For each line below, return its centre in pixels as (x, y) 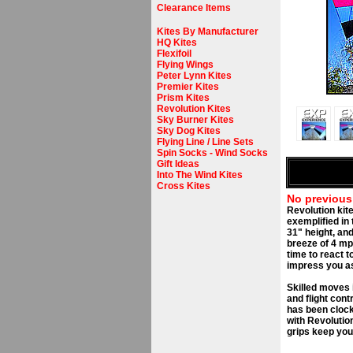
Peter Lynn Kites (194, 76)
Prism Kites (183, 98)
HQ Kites (177, 43)
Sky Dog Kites (189, 131)
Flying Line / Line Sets (205, 142)
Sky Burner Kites (195, 120)
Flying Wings (185, 65)
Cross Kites (184, 186)
